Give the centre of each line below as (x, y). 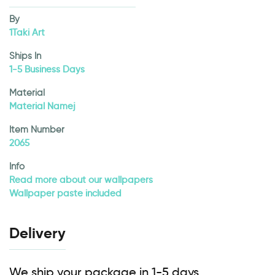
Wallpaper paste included (65, 193)
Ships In (25, 56)
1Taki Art (27, 33)
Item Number (37, 130)
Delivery (37, 233)
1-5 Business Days (47, 69)
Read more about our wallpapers (81, 180)
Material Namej (42, 106)
